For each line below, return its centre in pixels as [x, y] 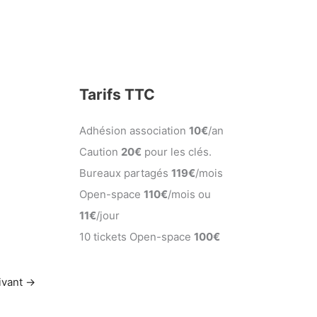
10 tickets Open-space [137, 236]
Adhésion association [134, 130]
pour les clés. [177, 151]
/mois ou [189, 194]
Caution [100, 151]
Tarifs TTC [117, 94]
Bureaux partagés [125, 173]
